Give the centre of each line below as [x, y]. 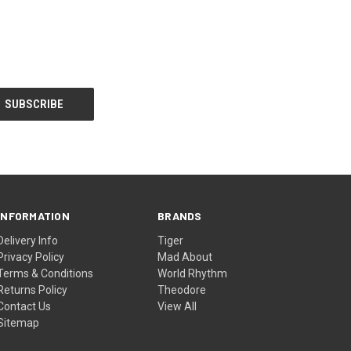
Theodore [182, 289]
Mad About [185, 257]
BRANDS [180, 215]
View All [177, 306]
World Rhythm [193, 273]
